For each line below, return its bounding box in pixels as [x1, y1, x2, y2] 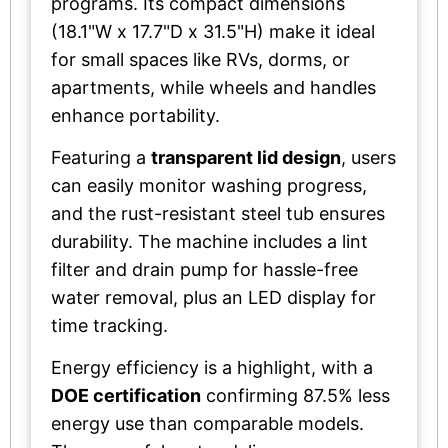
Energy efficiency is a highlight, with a [51, 356, 373, 378]
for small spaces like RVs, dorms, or [51, 48, 350, 70]
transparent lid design [151, 146, 341, 168]
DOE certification [51, 384, 201, 406]
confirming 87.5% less [201, 384, 390, 406]
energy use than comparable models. [51, 412, 364, 434]
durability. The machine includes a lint [51, 230, 368, 252]
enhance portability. [51, 104, 220, 126]
